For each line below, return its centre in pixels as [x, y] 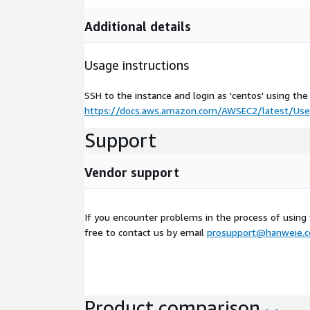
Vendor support [132, 172]
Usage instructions [137, 65]
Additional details [138, 26]
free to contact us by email [146, 232]
